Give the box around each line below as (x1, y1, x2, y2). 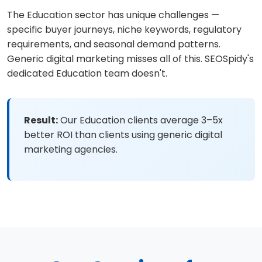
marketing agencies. (24, 143, 118, 156)
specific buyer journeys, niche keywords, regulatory (7, 23, 242, 36)
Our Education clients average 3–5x (58, 113, 223, 127)
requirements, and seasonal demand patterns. (7, 37, 220, 51)
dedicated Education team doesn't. (7, 67, 167, 80)
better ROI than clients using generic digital (24, 128, 222, 142)
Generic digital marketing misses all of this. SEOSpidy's (7, 52, 254, 65)
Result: (24, 113, 58, 127)
